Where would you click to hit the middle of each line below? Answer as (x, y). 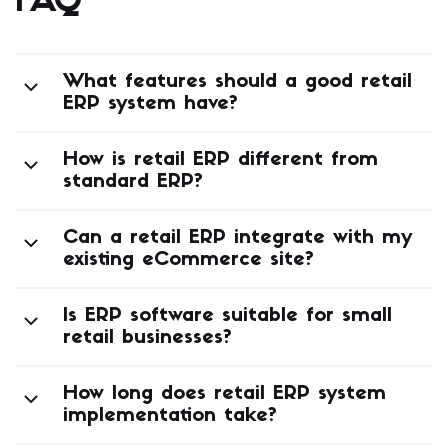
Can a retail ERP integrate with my (237, 238)
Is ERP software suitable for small (227, 316)
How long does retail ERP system (224, 394)
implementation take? (170, 416)
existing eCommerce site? (188, 260)
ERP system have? (150, 104)
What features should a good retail (237, 82)
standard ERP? (133, 182)
